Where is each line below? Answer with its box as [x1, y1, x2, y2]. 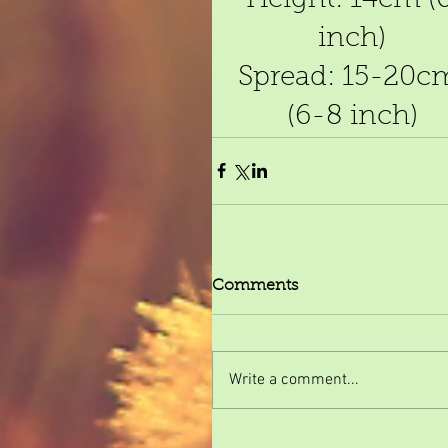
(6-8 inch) [286, 102, 418, 131]
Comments [212, 277, 298, 294]
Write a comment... [229, 369, 359, 390]
